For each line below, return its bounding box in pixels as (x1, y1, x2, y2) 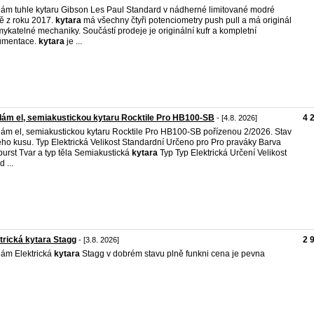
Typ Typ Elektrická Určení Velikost (158, 148, 287, 158)
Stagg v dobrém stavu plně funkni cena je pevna (80, 249, 265, 259)
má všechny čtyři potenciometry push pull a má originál (81, 15, 292, 25)
